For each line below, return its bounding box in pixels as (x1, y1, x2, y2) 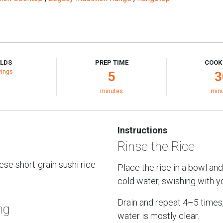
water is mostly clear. (117, 211, 199, 221)
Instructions (117, 125, 167, 135)
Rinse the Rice (117, 139, 195, 154)
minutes (100, 88, 123, 95)
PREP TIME (95, 59, 128, 66)
